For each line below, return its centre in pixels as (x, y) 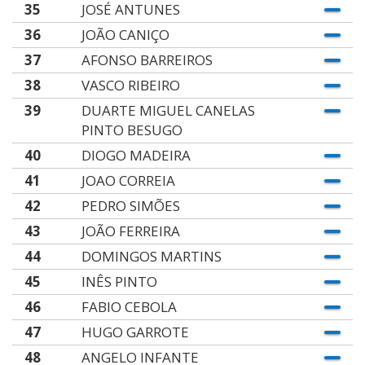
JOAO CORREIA (128, 180)
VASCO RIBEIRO (130, 85)
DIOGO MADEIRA (136, 155)
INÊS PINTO (119, 281)
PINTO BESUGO (132, 130)
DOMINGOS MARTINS (151, 256)
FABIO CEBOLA (129, 307)
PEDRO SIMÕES (130, 206)
